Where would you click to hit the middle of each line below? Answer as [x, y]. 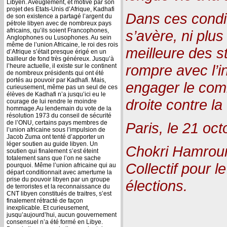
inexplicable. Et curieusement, [48, 207]
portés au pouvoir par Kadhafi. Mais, [56, 80]
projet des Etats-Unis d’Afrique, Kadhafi [61, 9]
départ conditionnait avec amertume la [59, 172]
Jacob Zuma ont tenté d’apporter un [55, 137]
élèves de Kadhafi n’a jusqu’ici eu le [56, 94]
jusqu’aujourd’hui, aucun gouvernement [62, 215]
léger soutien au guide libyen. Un [52, 144]
